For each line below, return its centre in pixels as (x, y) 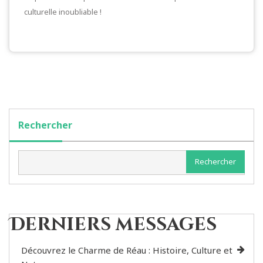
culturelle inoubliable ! (63, 11)
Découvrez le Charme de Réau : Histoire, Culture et (127, 250)
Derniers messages (113, 225)
